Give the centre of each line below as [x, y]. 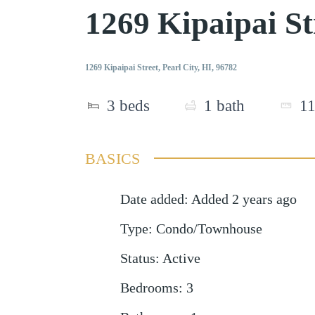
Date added [152, 199]
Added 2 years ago [244, 199]
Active [181, 258]
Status [137, 258]
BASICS [112, 158]
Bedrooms [149, 288]
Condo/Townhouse [209, 229]
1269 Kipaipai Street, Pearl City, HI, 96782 [161, 68]
